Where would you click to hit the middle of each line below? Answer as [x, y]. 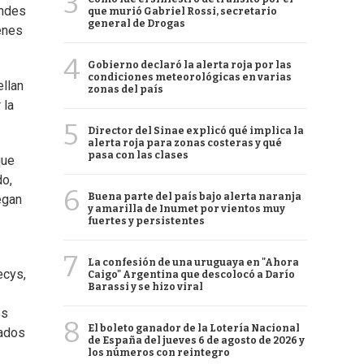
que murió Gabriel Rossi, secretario [182, 11]
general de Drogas [136, 24]
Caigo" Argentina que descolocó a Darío [191, 275]
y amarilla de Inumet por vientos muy [186, 209]
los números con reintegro [159, 353]
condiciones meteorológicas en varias [190, 77]
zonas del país [126, 89]
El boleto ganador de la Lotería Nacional [194, 328]
